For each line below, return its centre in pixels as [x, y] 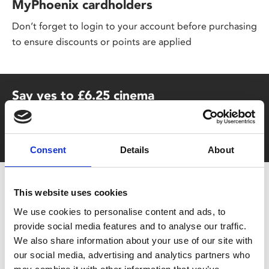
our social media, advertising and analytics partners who [132, 255]
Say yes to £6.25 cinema [83, 95]
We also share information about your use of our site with [133, 240]
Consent [48, 150]
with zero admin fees [57, 132]
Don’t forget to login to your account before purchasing [134, 26]
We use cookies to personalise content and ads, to [120, 211]
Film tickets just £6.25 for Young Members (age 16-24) [129, 116]
